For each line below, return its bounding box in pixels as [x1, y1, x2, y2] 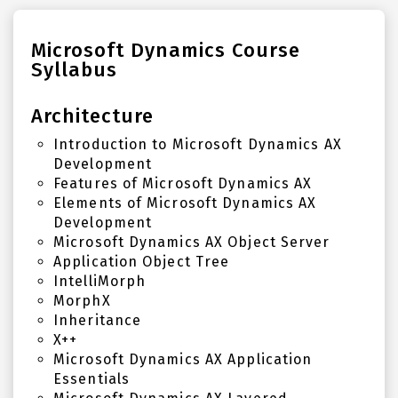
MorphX [53, 292, 111, 309]
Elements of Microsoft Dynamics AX [53, 195, 317, 211]
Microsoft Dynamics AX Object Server [53, 234, 330, 251]
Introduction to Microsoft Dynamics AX [53, 136, 342, 153]
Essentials [53, 370, 130, 387]
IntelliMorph [53, 273, 147, 290]
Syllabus [31, 58, 117, 82]
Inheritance [53, 312, 142, 329]
